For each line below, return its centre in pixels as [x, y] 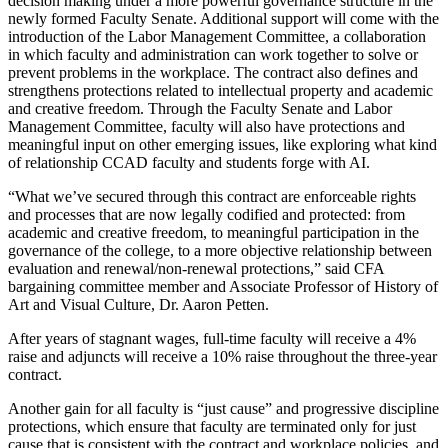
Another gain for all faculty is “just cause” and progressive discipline [223, 409]
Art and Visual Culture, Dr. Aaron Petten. [138, 305]
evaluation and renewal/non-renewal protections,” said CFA [196, 269]
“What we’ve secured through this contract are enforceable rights [212, 197]
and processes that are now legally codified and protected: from [206, 215]
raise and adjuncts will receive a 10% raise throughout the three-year [222, 357]
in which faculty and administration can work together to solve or [213, 55]
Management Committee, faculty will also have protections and [206, 127]
